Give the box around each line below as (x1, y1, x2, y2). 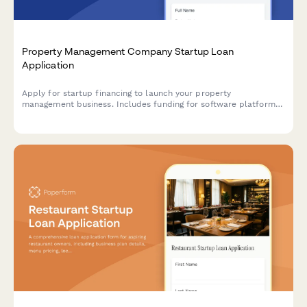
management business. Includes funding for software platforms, (22, 99, 282, 109)
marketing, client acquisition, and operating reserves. (22, 110, 237, 120)
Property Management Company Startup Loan (22, 45, 234, 57)
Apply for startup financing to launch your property (22, 88, 232, 98)
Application (22, 58, 74, 71)
